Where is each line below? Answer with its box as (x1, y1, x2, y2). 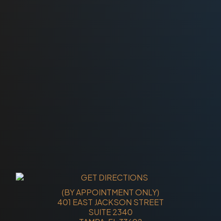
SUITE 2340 (88, 206, 133, 217)
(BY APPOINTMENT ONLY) (62, 186, 159, 197)
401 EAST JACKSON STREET (57, 196, 164, 207)
